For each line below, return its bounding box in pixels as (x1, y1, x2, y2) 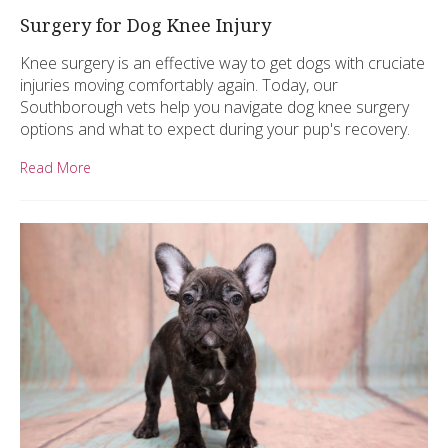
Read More (20, 158, 91, 178)
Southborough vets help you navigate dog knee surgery (20, 96, 409, 119)
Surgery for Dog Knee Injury (20, 13, 271, 38)
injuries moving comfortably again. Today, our (20, 74, 338, 97)
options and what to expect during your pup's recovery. (20, 118, 410, 141)
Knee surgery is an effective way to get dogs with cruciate (20, 52, 425, 75)
